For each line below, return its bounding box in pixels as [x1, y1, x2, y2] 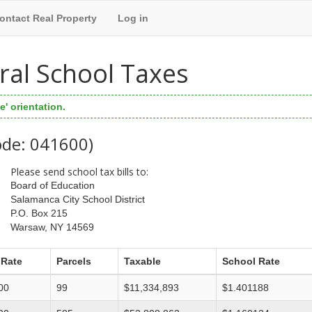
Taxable [124, 256, 161, 267]
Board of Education [10, 180, 95, 192]
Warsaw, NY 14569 [10, 221, 94, 233]
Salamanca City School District [10, 194, 145, 205]
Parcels [56, 256, 91, 267]
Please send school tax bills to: [10, 164, 148, 178]
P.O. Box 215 [10, 208, 68, 219]
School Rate [222, 256, 280, 267]
